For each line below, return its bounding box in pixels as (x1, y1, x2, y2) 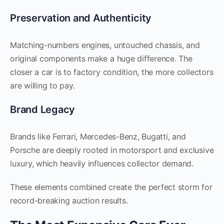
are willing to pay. (10, 80, 75, 90)
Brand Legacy (10, 103, 75, 115)
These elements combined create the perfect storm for (10, 181, 212, 192)
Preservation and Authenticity (10, 11, 152, 24)
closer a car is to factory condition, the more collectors (10, 66, 213, 77)
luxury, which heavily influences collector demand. (10, 158, 194, 168)
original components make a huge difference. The (10, 53, 192, 63)
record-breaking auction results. (10, 195, 128, 205)
